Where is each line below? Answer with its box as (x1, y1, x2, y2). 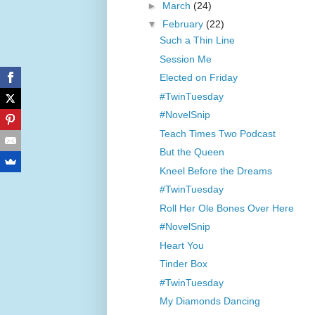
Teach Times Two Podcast (159, 127, 276, 139)
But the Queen (159, 146, 224, 158)
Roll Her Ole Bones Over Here (159, 202, 294, 214)
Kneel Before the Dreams (159, 165, 272, 176)
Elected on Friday (159, 72, 238, 84)
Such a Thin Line (159, 34, 235, 46)
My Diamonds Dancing (159, 295, 260, 307)
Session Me (159, 53, 212, 65)
